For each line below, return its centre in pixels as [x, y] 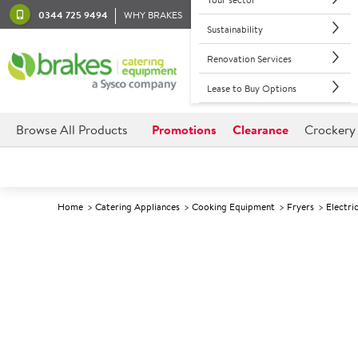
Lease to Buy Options [251, 88]
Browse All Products [72, 129]
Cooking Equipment [233, 207]
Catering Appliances [137, 207]
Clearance [261, 129]
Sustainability [235, 29]
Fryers [300, 207]
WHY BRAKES [153, 14]
